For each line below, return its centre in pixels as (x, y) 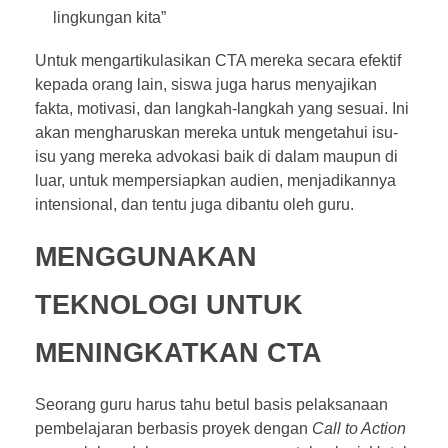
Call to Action (359, 428)
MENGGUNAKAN (146, 256)
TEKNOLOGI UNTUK (169, 304)
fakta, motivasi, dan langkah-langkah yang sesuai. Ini (222, 108)
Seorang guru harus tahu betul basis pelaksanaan (211, 404)
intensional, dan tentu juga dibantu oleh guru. (196, 204)
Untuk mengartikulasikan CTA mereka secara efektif (218, 60)
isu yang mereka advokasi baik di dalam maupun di (216, 156)
